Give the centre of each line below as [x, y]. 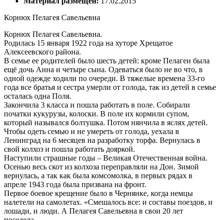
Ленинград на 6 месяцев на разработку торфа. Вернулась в [102, 140]
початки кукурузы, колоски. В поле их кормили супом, [96, 114]
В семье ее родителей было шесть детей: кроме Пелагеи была [107, 61]
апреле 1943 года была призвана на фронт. [75, 184]
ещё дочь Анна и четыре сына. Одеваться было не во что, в [103, 69]
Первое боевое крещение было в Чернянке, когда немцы [98, 193]
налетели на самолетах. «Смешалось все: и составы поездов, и [108, 202]
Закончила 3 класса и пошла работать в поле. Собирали [97, 105]
